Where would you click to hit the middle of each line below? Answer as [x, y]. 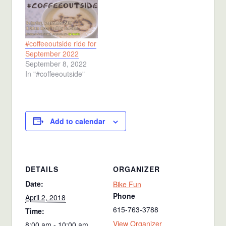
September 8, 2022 [56, 63]
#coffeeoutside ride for [61, 43]
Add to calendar [77, 121]
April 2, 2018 [45, 197]
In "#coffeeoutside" [55, 73]
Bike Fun [127, 184]
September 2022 [52, 53]
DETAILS [42, 169]
